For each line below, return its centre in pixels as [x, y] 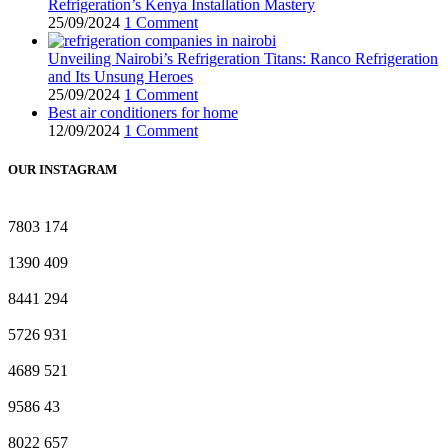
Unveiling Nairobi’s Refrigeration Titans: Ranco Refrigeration [243, 58]
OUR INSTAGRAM [62, 169]
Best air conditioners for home [143, 112]
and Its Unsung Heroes [120, 76]
